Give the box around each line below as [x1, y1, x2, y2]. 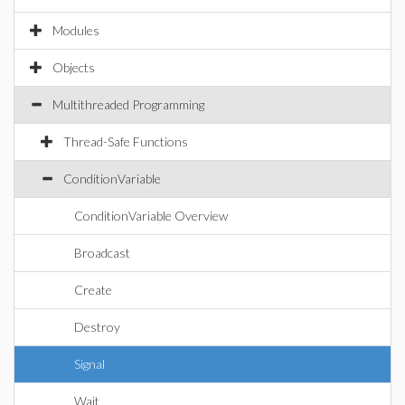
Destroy [74, 319, 120, 334]
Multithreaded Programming [52, 97, 204, 112]
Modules [52, 23, 99, 38]
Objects [52, 60, 95, 75]
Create [74, 282, 112, 297]
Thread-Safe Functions [63, 134, 188, 149]
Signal [74, 356, 105, 372]
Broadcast [74, 245, 130, 260]
